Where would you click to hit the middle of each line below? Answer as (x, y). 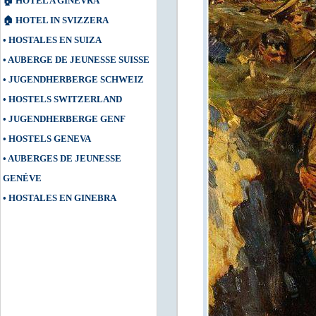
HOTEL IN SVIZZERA (62, 20)
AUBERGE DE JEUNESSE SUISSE (79, 60)
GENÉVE (22, 178)
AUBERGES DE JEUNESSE (65, 158)
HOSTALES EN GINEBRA (62, 198)
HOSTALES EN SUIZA (55, 40)
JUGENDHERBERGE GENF (67, 119)
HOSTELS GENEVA (50, 139)
